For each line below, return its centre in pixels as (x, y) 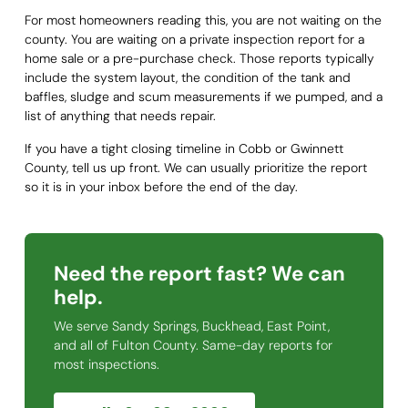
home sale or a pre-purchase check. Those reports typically (199, 59)
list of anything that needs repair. (120, 116)
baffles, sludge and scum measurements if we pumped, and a (203, 97)
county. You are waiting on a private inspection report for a (194, 40)
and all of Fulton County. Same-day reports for (193, 345)
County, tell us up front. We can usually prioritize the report (195, 167)
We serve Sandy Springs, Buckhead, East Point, (191, 326)
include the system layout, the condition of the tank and (187, 78)
